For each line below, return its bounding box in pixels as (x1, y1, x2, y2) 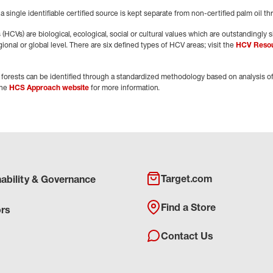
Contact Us (161, 230, 213, 242)
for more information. (89, 83, 160, 92)
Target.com (161, 172, 212, 185)
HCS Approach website (9, 83, 89, 92)
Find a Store (161, 201, 216, 213)
